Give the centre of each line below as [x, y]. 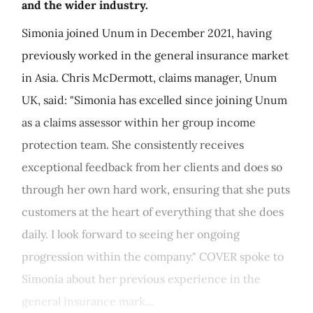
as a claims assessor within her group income [139, 122]
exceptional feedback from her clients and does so [152, 167]
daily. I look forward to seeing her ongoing [131, 234]
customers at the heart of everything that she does [153, 212]
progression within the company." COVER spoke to [153, 256]
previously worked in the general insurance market [155, 55]
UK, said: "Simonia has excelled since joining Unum [154, 100]
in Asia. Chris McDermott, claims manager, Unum [149, 78]
